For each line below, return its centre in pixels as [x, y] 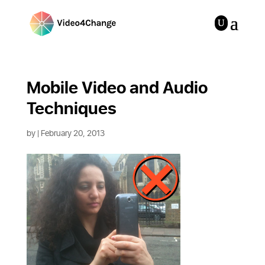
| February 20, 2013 [71, 133]
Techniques [71, 109]
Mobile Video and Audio [117, 88]
